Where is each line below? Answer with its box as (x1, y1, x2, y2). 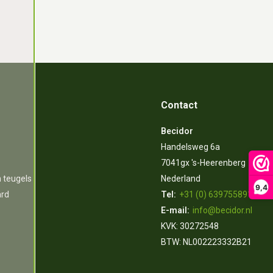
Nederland (161, 174, 201, 183)
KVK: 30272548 (161, 221, 219, 231)
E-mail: (161, 205, 190, 215)
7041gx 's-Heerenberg (161, 158, 246, 168)
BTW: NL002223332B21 (161, 237, 252, 247)
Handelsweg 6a (161, 142, 221, 152)
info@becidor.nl (193, 205, 253, 215)
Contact (161, 99, 198, 111)
